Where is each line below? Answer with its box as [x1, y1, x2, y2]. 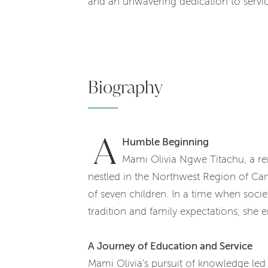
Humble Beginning [122, 136, 209, 148]
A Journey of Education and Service [88, 240, 252, 252]
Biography [88, 77, 163, 98]
